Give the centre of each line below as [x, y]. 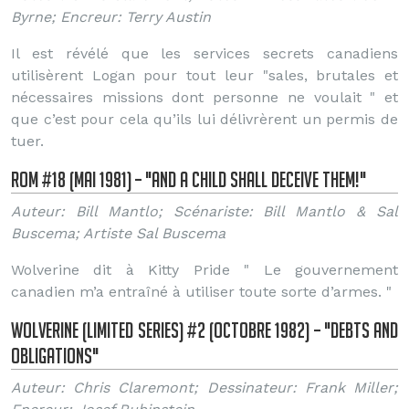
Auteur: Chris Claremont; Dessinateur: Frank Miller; [204, 388]
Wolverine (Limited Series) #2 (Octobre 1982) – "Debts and [204, 330]
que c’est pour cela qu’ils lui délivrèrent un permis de [204, 119]
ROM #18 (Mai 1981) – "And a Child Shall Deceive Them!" [189, 179]
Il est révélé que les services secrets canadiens [204, 53]
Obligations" [55, 356]
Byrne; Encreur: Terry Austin [111, 17]
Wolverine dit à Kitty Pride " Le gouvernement [204, 270]
